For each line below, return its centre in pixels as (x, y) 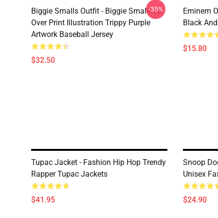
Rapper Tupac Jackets (69, 174)
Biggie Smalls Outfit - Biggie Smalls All (97, 11)
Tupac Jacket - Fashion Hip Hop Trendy (99, 162)
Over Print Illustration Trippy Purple (91, 23)
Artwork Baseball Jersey (72, 34)
